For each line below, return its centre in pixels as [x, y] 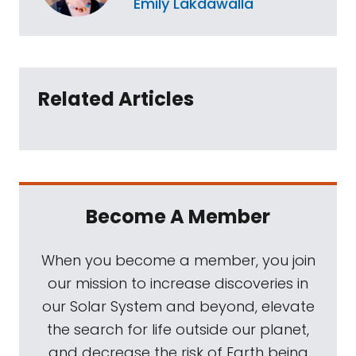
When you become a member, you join [178, 260]
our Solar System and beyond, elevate [178, 306]
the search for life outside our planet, [178, 329]
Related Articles [116, 99]
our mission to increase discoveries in [178, 283]
